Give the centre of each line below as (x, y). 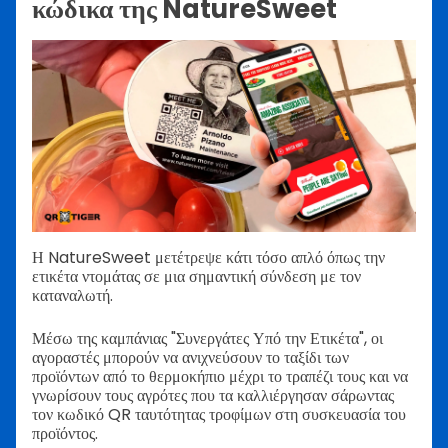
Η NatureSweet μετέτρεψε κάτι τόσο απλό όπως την (208, 257)
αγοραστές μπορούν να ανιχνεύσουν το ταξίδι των (190, 357)
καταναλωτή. (72, 295)
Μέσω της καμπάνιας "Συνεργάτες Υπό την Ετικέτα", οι (207, 338)
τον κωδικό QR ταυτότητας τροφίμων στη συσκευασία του (219, 414)
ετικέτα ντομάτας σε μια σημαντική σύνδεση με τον (196, 276)
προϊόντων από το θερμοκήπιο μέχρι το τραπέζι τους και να (220, 376)
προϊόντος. (65, 433)
